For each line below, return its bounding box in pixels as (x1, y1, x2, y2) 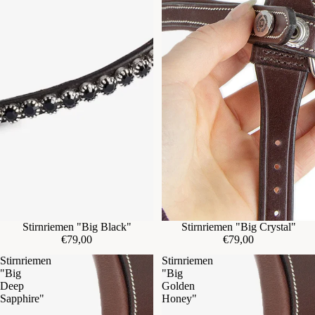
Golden (162, 279, 195, 292)
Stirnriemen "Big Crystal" (181, 220, 296, 233)
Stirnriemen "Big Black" (22, 220, 131, 233)
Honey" (162, 292, 197, 304)
